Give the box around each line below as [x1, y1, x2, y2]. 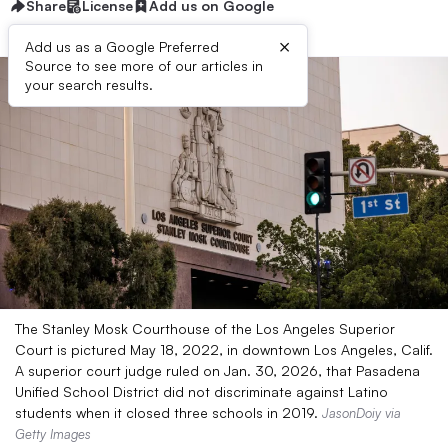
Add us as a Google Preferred [25, 38, 219, 55]
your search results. [25, 76, 153, 93]
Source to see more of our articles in [25, 57, 263, 74]
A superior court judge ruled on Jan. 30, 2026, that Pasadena [15, 362, 420, 379]
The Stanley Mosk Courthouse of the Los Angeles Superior [15, 320, 395, 337]
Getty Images [15, 426, 91, 442]
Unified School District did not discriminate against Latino [15, 383, 388, 400]
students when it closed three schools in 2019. [15, 404, 322, 421]
